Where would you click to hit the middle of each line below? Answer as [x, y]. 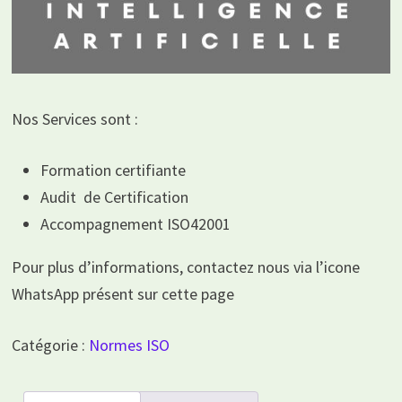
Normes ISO [129, 345]
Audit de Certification [114, 197]
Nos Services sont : [74, 119]
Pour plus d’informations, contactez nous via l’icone [185, 267]
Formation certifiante [113, 170]
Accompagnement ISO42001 [135, 224]
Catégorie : [50, 345]
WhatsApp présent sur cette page [122, 294]
